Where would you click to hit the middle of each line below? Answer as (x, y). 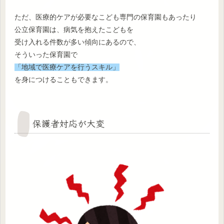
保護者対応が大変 (68, 123)
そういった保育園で (46, 54)
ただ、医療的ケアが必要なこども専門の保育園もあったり (105, 17)
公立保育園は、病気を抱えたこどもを (74, 29)
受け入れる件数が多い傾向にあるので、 (77, 42)
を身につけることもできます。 (63, 79)
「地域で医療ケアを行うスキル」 (67, 67)
